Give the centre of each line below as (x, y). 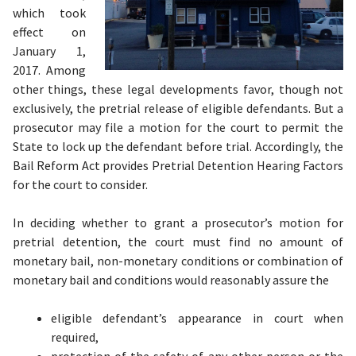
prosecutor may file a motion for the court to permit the (178, 127)
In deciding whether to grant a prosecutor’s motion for (178, 222)
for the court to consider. (80, 184)
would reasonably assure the (250, 280)
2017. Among (49, 70)
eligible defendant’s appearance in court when (197, 318)
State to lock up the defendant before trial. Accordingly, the (178, 146)
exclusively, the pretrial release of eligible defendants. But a (178, 108)
